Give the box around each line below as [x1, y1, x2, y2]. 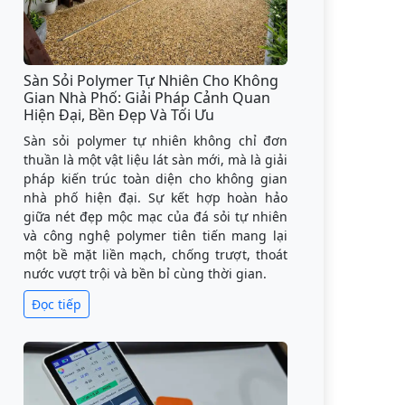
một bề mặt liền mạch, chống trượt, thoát [24, 246, 287, 263]
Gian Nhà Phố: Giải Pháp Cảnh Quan [24, 88, 270, 108]
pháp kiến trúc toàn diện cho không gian [24, 170, 287, 187]
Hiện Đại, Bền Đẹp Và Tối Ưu [24, 105, 214, 125]
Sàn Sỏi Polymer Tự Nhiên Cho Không [24, 71, 278, 90]
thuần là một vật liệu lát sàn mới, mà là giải [24, 151, 287, 168]
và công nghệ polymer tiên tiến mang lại [24, 227, 287, 244]
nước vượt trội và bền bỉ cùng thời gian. [24, 265, 267, 282]
